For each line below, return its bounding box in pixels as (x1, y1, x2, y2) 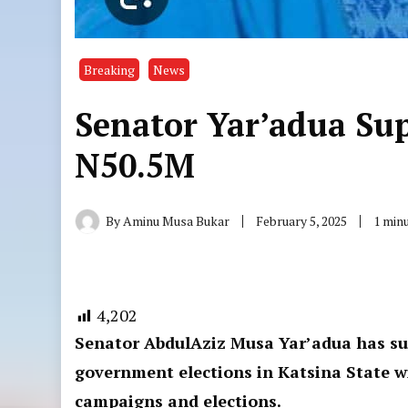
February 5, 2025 (256, 212, 348, 229)
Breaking (84, 61, 136, 78)
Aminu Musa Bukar (123, 212, 230, 229)
